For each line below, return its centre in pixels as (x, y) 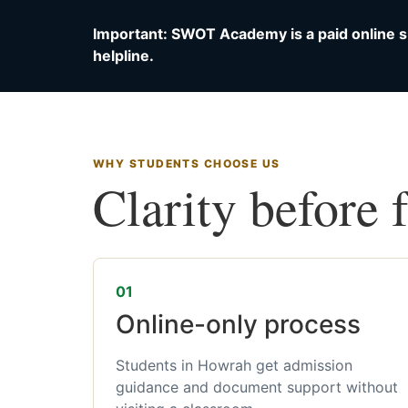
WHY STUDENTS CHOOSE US (187, 163)
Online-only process (238, 324)
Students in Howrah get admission (234, 365)
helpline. (123, 56)
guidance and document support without (257, 387)
